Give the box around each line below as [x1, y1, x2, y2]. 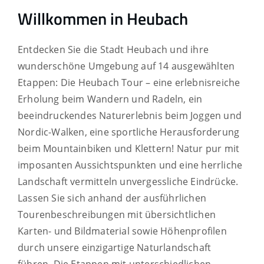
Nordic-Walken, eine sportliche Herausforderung [18, 125, 240, 138]
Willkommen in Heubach [18, 6, 188, 32]
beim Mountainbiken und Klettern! [18, 141, 174, 155]
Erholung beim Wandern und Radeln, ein [18, 92, 203, 105]
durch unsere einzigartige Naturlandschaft [18, 240, 212, 254]
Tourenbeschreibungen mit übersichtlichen [18, 207, 216, 221]
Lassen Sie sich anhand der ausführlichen [18, 191, 207, 204]
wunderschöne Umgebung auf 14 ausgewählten [18, 59, 235, 72]
